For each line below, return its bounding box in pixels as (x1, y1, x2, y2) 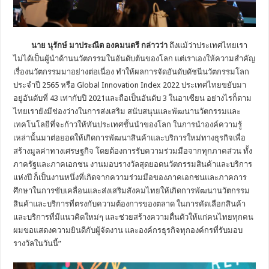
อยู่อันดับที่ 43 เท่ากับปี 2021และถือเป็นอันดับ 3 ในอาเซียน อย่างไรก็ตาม (13, 93, 252, 103)
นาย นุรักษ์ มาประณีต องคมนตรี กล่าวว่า (13, 40, 170, 50)
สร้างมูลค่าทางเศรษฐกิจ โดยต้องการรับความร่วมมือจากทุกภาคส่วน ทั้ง (13, 146, 253, 156)
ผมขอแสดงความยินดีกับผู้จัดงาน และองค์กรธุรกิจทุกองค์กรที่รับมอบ (13, 225, 243, 235)
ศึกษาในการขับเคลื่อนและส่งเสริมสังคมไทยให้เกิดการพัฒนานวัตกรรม (13, 186, 250, 195)
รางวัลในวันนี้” (13, 238, 62, 248)
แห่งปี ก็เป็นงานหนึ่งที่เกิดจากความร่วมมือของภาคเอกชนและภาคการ (13, 172, 247, 182)
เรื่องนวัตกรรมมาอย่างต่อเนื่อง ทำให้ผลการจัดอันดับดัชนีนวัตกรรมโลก (13, 67, 250, 76)
